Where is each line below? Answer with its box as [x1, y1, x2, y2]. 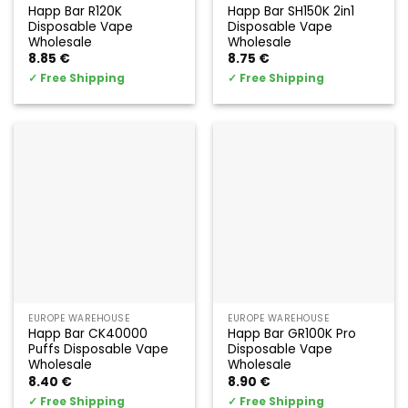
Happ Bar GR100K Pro [228, 325, 357, 343]
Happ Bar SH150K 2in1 [228, 2, 355, 20]
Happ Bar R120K [28, 2, 123, 20]
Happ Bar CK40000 [28, 325, 148, 343]
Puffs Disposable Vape [28, 341, 169, 359]
